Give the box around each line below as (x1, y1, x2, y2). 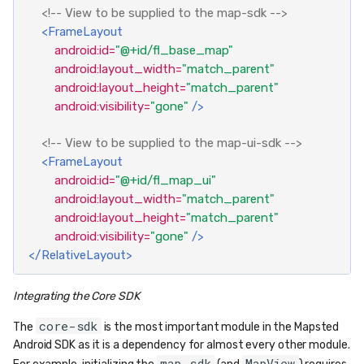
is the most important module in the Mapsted (101, 319, 340, 334)
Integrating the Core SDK (13, 288, 140, 303)
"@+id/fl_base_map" (115, 43, 233, 58)
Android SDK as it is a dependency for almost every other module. (13, 337, 350, 352)
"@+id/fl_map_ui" (115, 173, 216, 188)
